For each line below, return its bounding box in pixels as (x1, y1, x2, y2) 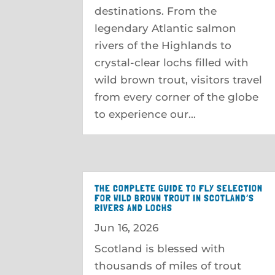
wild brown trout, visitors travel (95, 73, 263, 86)
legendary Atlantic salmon (95, 21, 237, 34)
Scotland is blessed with (95, 242, 226, 255)
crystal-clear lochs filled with (95, 56, 249, 69)
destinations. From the (95, 4, 217, 17)
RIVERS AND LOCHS (95, 201, 173, 214)
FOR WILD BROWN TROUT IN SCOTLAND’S (95, 192, 255, 204)
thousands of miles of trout (95, 259, 242, 272)
